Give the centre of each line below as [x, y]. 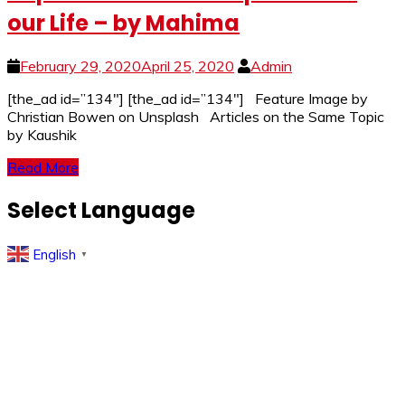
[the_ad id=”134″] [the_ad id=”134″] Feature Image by [188, 98]
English [54, 254]
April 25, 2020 [188, 66]
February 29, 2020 [80, 66]
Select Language [101, 210]
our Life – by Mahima [123, 23]
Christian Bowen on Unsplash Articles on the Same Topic [196, 116]
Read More [43, 167]
